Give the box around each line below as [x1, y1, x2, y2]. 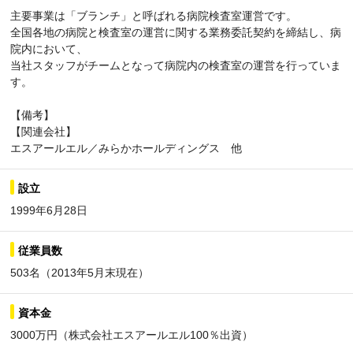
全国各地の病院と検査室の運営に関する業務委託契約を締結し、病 [10, 25, 341, 39]
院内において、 [10, 42, 87, 55]
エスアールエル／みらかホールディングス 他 [10, 141, 242, 154]
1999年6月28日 [10, 203, 87, 217]
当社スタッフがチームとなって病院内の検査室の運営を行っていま [10, 58, 341, 72]
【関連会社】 [10, 124, 76, 138]
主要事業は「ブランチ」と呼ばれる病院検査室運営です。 [10, 9, 297, 22]
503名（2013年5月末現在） [10, 266, 149, 279]
